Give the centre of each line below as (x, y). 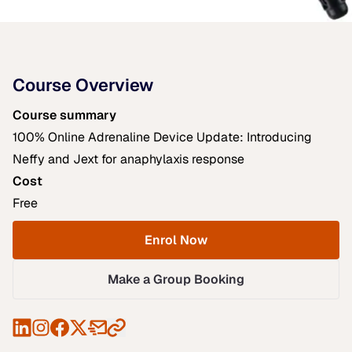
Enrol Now (176, 240)
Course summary (64, 115)
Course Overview (83, 84)
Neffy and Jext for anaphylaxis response (128, 159)
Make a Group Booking (176, 279)
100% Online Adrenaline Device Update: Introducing (162, 137)
